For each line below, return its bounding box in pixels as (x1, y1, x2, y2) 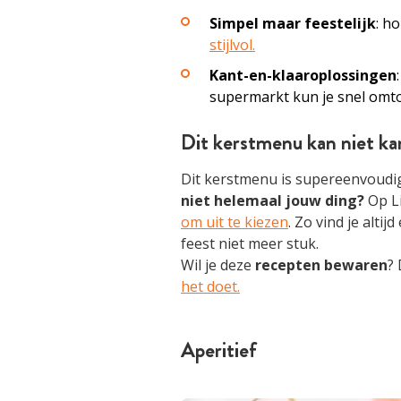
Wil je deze (181, 255, 255, 275)
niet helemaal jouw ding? (181, 191, 364, 210)
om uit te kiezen (181, 212, 288, 232)
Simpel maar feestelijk (209, 13, 376, 33)
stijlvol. (209, 35, 255, 55)
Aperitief (181, 335, 257, 365)
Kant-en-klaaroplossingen (209, 65, 397, 85)
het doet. (181, 277, 240, 296)
